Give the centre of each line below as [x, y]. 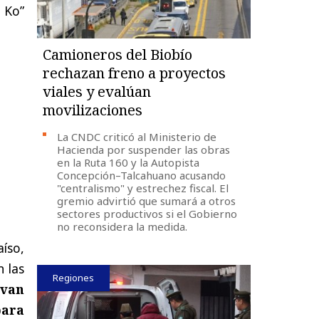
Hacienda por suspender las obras [144, 149]
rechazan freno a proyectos [135, 73]
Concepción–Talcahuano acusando [142, 175]
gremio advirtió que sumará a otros [147, 200]
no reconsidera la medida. [122, 226]
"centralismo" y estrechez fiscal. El [143, 188]
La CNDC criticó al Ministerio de [137, 136]
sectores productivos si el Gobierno [147, 213]
